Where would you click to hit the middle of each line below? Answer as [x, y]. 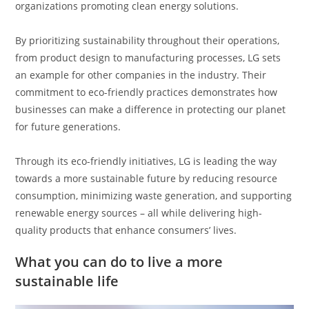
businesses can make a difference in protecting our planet [151, 110]
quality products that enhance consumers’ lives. [126, 230]
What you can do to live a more [119, 262]
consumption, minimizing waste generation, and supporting [154, 196]
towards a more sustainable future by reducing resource [147, 179]
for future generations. [68, 127]
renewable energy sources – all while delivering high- [139, 213]
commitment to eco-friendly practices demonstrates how [147, 92]
